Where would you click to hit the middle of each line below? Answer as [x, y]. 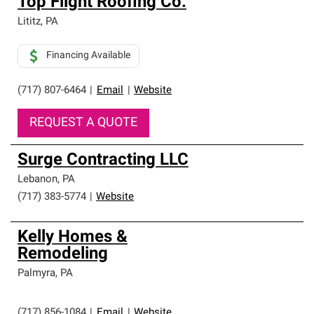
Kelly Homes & [73, 238]
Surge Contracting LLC [103, 161]
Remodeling [63, 254]
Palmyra [36, 274]
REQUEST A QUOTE [83, 123]
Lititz [29, 22]
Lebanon [37, 180]
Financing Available [88, 56]
